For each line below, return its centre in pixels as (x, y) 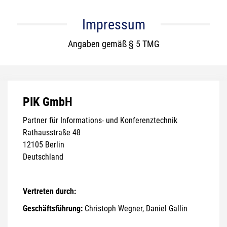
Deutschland (43, 157)
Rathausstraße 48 (52, 133)
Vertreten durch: (49, 192)
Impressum (113, 25)
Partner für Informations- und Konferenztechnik (100, 121)
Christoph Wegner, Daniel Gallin (135, 209)
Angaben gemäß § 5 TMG (113, 44)
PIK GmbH (48, 102)
